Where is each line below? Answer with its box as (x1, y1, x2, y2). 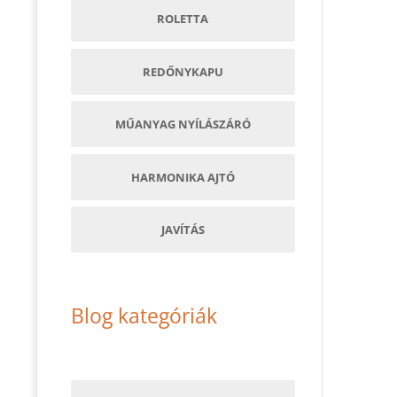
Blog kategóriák (70, 300, 217, 330)
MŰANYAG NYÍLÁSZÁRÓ (114, 116, 251, 133)
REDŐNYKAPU (142, 63, 223, 80)
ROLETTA (157, 11, 209, 27)
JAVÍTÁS (160, 222, 205, 238)
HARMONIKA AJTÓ (130, 168, 235, 185)
